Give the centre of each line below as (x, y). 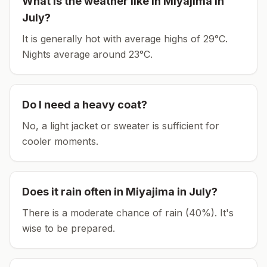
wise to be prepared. (69, 228)
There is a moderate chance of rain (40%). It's (128, 213)
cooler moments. (60, 141)
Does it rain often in (74, 192)
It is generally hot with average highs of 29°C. (125, 39)
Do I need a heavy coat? (85, 105)
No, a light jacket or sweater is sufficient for (121, 126)
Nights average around (75, 54)
